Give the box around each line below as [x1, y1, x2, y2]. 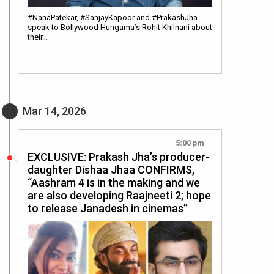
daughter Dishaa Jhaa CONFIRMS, [28, 163, 194, 176]
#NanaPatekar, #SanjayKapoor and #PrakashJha [28, 12, 198, 22]
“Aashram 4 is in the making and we [28, 176, 200, 189]
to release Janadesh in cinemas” [28, 201, 188, 215]
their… [28, 32, 48, 42]
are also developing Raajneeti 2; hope [28, 188, 211, 202]
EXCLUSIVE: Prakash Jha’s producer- [28, 150, 210, 163]
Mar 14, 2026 [23, 104, 86, 117]
